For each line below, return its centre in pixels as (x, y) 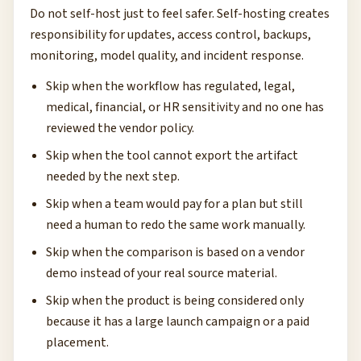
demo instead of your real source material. (162, 273)
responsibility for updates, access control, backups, (170, 35)
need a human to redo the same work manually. (176, 225)
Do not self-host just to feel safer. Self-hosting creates (180, 14)
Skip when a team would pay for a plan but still (174, 204)
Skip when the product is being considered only (175, 301)
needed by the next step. (113, 176)
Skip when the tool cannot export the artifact (172, 156)
